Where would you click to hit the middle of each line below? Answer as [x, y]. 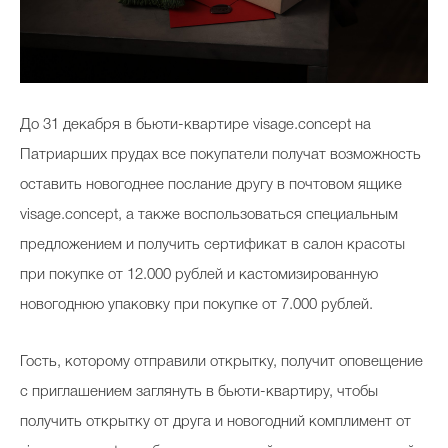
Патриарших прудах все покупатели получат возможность [220, 155]
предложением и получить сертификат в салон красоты [212, 245]
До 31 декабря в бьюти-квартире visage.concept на [195, 125]
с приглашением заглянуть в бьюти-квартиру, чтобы [199, 392]
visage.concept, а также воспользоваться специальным [209, 215]
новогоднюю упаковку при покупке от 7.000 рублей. [196, 305]
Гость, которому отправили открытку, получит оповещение [221, 362]
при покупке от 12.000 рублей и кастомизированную [199, 275]
